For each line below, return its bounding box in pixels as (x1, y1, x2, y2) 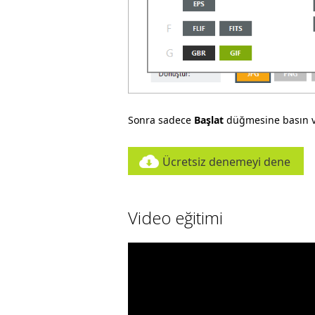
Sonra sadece (127, 112, 194, 127)
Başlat (193, 112, 224, 127)
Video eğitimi (127, 205, 223, 229)
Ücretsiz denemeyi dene (162, 153, 290, 169)
